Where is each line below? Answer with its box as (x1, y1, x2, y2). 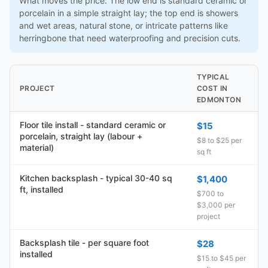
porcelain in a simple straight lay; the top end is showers (19, 8, 238, 18)
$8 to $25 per (197, 136, 242, 145)
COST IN (197, 84, 228, 93)
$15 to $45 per (197, 254, 246, 263)
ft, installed (20, 184, 63, 194)
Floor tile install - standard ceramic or (20, 120, 166, 130)
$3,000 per (197, 200, 235, 209)
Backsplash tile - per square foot (20, 237, 149, 248)
